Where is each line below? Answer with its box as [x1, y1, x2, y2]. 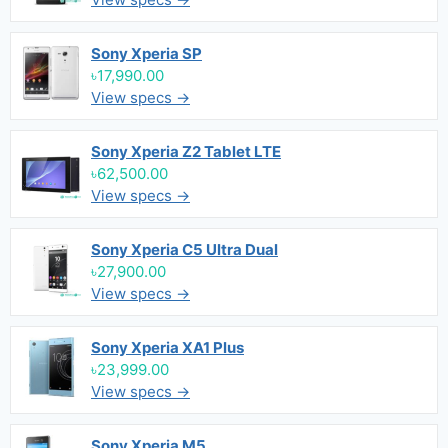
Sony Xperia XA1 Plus [91, 338, 244, 357]
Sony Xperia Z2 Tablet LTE [91, 142, 281, 161]
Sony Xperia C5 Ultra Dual [91, 240, 278, 259]
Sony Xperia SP [91, 44, 202, 63]
